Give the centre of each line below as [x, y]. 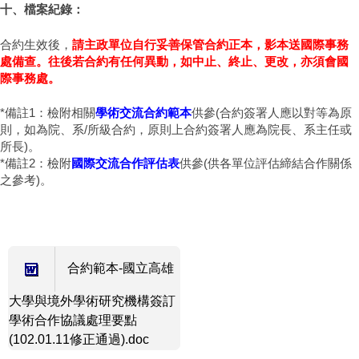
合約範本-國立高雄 [121, 268]
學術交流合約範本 [143, 113]
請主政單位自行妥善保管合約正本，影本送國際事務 [210, 44]
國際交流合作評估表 [125, 163]
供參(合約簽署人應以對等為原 [272, 113]
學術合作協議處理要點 [73, 320]
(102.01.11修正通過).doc [79, 339]
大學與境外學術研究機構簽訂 [92, 301]
